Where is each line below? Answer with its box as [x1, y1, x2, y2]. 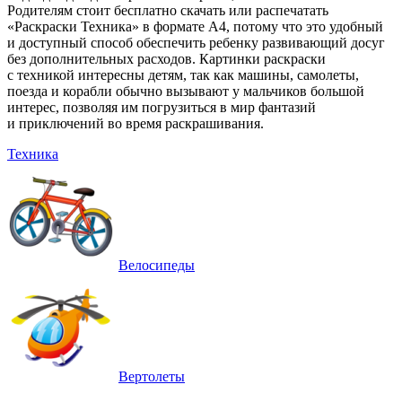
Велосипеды [118, 257, 195, 273]
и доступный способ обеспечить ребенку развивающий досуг [7, 34, 385, 50]
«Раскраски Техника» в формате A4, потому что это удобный [7, 18, 383, 34]
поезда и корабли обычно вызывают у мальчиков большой [7, 83, 364, 99]
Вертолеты [118, 368, 185, 384]
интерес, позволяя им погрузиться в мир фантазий [7, 99, 316, 115]
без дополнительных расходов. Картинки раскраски [7, 50, 326, 66]
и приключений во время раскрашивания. [7, 115, 264, 131]
